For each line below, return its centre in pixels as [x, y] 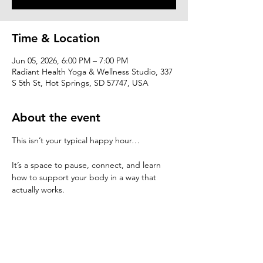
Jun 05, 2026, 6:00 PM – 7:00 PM [70, 60]
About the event [56, 117]
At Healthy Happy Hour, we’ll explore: [81, 202]
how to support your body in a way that [85, 177]
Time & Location [56, 38]
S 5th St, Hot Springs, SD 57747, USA [80, 82]
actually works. [38, 189]
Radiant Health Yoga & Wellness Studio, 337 [92, 71]
